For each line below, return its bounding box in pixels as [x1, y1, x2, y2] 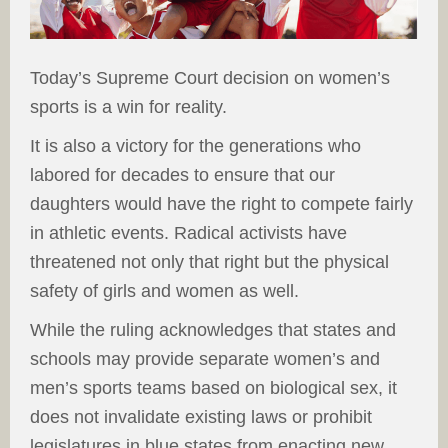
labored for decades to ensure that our [30, 165, 335, 186]
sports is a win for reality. [30, 97, 227, 118]
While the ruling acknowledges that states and [30, 320, 396, 341]
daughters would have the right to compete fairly [30, 194, 413, 215]
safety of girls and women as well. [30, 281, 299, 302]
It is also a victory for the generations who [30, 136, 361, 157]
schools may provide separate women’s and [30, 349, 380, 370]
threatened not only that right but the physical [30, 252, 389, 273]
